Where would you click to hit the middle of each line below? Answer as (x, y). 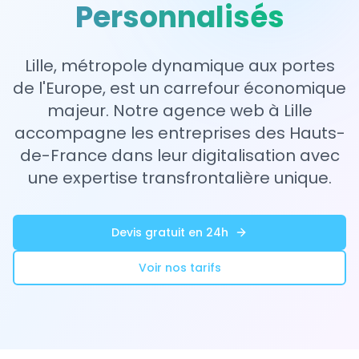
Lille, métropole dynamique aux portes (179, 66)
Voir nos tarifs (179, 268)
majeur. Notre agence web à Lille (179, 111)
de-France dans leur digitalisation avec (179, 155)
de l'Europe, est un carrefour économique (179, 88)
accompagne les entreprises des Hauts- (179, 133)
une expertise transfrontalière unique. (179, 178)
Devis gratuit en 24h (170, 232)
